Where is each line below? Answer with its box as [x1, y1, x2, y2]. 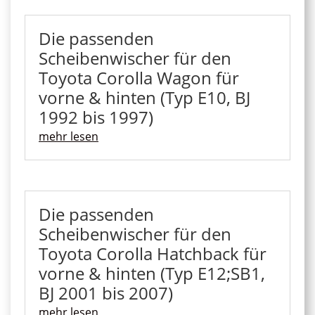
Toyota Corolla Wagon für [39, 65, 239, 89]
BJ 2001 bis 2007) [39, 281, 173, 305]
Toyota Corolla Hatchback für [39, 242, 266, 266]
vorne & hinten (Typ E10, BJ [39, 85, 250, 109]
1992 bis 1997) [39, 105, 153, 129]
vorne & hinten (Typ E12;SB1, [39, 262, 265, 285]
